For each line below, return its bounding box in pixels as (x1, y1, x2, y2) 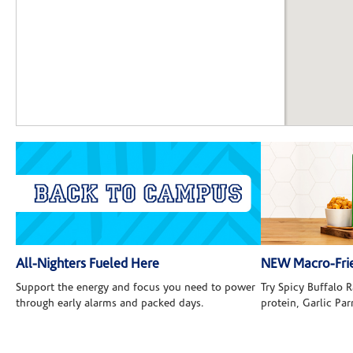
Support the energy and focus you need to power (16, 282, 255, 295)
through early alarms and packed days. (16, 298, 204, 310)
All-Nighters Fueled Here (16, 258, 159, 272)
